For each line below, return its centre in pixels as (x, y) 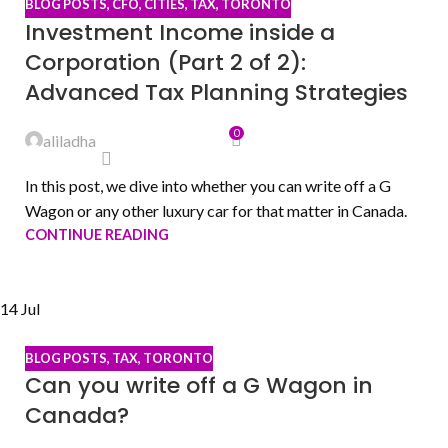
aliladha (69, 140)
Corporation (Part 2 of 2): (165, 62)
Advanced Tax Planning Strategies (216, 92)
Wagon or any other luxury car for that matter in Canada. (216, 210)
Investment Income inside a (180, 32)
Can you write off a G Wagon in (199, 386)
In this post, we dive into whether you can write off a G (208, 185)
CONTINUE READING (97, 234)
